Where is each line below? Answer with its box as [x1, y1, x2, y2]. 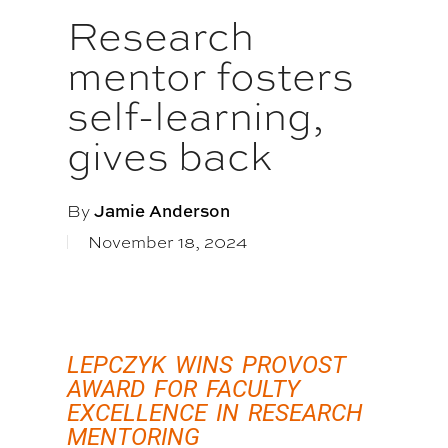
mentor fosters [67, 49, 355, 102]
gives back [67, 129, 273, 182]
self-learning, [67, 89, 325, 142]
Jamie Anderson [94, 199, 231, 222]
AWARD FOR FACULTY [67, 375, 301, 403]
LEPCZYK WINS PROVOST [67, 351, 347, 379]
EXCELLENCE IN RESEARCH [67, 399, 364, 427]
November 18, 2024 [88, 230, 248, 253]
